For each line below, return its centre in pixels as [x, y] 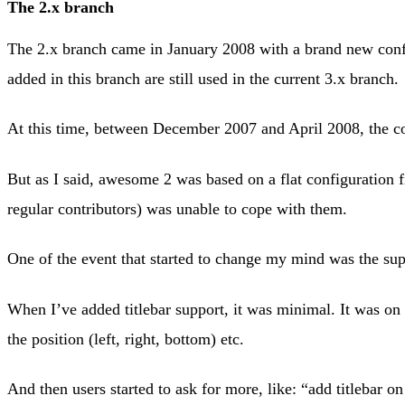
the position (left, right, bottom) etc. [126, 339]
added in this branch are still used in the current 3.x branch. [203, 78]
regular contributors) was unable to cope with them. [177, 208]
